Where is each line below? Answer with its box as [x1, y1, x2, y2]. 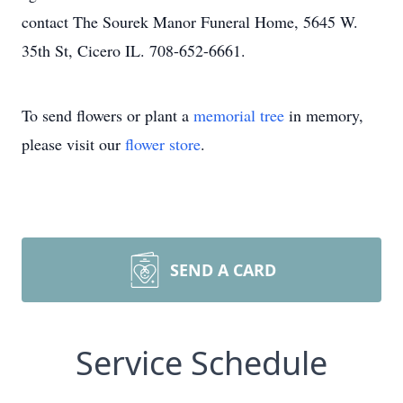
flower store [125, 133, 201, 155]
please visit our [22, 133, 125, 155]
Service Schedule [76, 341, 327, 385]
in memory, [284, 104, 363, 126]
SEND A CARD [170, 259, 276, 281]
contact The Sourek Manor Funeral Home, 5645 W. [22, 11, 358, 32]
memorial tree [193, 104, 284, 126]
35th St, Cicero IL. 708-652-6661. [22, 40, 246, 61]
